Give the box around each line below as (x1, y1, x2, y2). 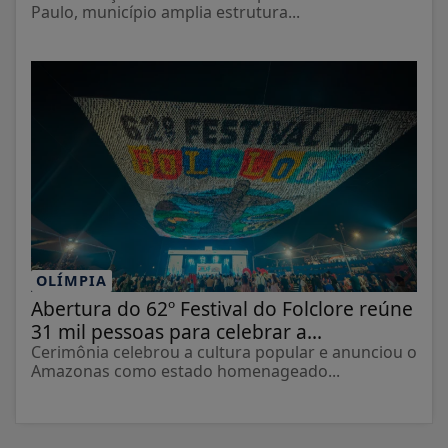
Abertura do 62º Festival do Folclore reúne (31, 294, 413, 322)
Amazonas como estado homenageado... (31, 359, 340, 382)
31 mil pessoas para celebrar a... (31, 317, 322, 345)
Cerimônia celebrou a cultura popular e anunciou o (31, 340, 417, 363)
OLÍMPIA (36, 270, 107, 290)
